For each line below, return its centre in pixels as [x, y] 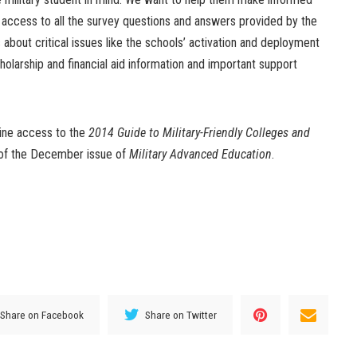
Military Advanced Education [200, 155]
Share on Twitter [181, 314]
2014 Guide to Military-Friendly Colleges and [199, 133]
